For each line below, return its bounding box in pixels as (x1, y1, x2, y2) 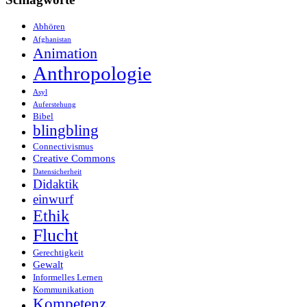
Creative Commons (33, 152, 115, 164)
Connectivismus (33, 141, 93, 152)
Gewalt (33, 258, 63, 271)
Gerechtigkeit (33, 247, 84, 258)
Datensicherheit (33, 168, 82, 176)
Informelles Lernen (33, 272, 103, 283)
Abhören (33, 21, 65, 32)
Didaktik (33, 177, 79, 192)
